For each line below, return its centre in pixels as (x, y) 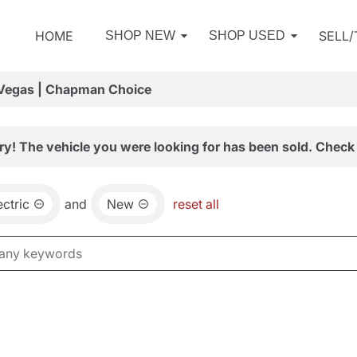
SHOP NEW (140, 35)
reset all (196, 204)
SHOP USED (247, 35)
